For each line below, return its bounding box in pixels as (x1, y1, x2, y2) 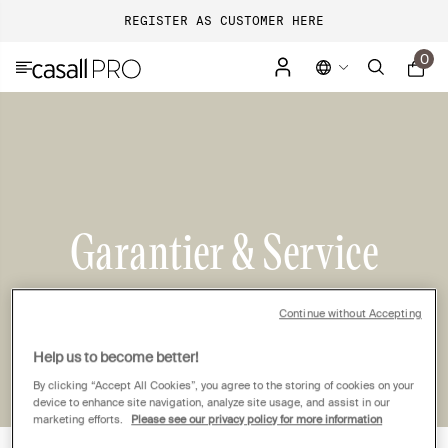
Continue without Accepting (279, 307, 422, 321)
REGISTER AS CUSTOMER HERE (124, 14, 324, 27)
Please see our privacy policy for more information (131, 412, 383, 428)
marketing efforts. (33, 412, 127, 428)
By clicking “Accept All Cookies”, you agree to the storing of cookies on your (33, 378, 415, 394)
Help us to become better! (33, 348, 199, 367)
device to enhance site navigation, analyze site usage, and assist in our (33, 395, 391, 411)
